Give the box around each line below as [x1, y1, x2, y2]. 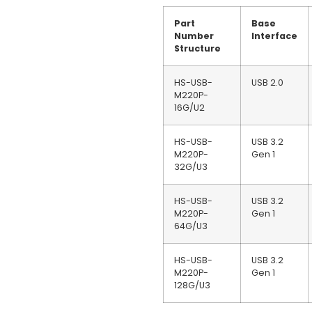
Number [174, 30, 214, 42]
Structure [174, 42, 221, 55]
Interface [251, 30, 297, 42]
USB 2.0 [251, 77, 283, 89]
